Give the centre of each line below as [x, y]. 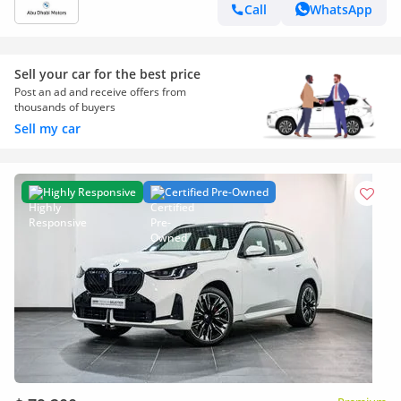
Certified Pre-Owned [217, 192]
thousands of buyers [65, 107]
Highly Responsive [90, 192]
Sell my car [47, 128]
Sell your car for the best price [107, 74]
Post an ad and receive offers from [100, 92]
